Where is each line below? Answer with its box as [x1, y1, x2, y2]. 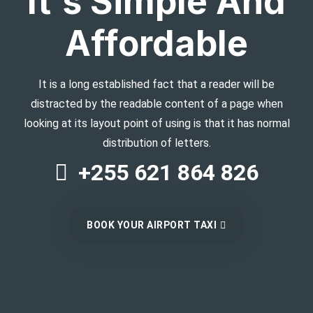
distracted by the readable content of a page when [30, 97, 283, 111]
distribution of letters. [102, 136, 211, 150]
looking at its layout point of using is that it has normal [23, 117, 290, 131]
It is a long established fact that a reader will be [38, 78, 275, 92]
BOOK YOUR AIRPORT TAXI [87, 219, 217, 231]
